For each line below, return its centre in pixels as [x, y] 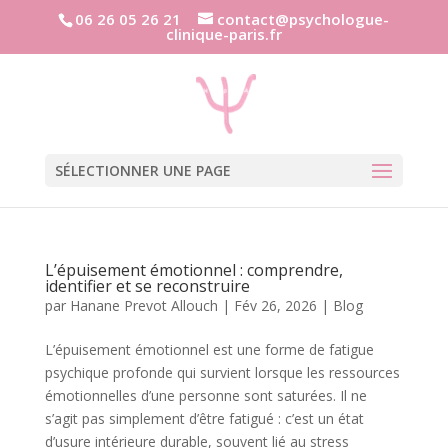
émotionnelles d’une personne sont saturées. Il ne [205, 395]
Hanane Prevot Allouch [143, 305]
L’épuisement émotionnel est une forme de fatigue [209, 349]
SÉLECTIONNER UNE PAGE [142, 170]
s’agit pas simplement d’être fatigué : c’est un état [204, 418]
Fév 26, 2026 [275, 305]
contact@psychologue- [303, 19]
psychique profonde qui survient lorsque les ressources [222, 372]
